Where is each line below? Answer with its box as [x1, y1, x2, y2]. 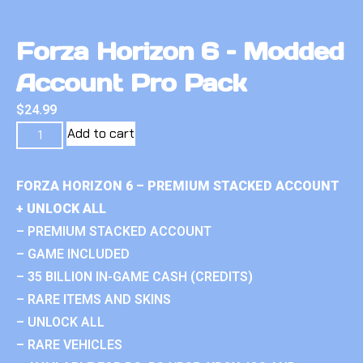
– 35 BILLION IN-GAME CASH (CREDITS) [16, 268, 253, 284]
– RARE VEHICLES [16, 336, 122, 352]
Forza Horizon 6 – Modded [16, 35, 344, 66]
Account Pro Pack [16, 66, 246, 98]
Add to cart [67, 124, 135, 142]
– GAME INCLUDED [16, 246, 130, 262]
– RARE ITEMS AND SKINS [16, 291, 171, 307]
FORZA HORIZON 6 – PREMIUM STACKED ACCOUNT [16, 177, 340, 194]
